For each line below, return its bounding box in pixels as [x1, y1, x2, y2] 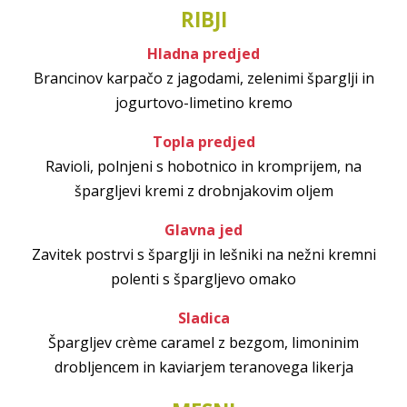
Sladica [177, 308, 230, 329]
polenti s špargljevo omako [111, 269, 296, 290]
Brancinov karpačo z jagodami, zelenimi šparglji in [33, 68, 374, 89]
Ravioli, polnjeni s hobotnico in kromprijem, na [45, 156, 362, 177]
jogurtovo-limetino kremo [114, 93, 293, 114]
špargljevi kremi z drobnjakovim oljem [74, 181, 333, 202]
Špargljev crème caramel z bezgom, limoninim [48, 333, 359, 353]
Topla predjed [152, 132, 255, 153]
